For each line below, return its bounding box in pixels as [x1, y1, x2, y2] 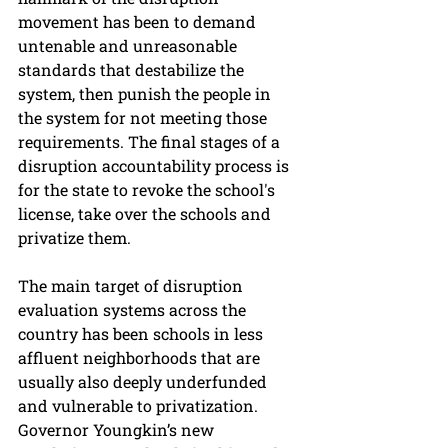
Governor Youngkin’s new [18, 419, 218, 441]
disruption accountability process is [18, 155, 293, 177]
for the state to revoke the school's [18, 179, 279, 201]
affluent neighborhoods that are [18, 347, 264, 369]
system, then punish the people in [18, 83, 275, 105]
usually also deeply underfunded [18, 371, 271, 393]
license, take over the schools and [18, 203, 275, 225]
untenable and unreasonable [18, 35, 241, 57]
